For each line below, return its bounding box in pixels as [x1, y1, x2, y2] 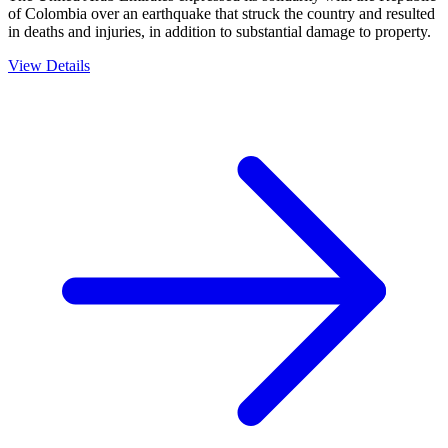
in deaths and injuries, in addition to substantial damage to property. [8, 22, 431, 40]
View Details [8, 56, 90, 74]
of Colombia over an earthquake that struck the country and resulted [8, 4, 435, 22]
